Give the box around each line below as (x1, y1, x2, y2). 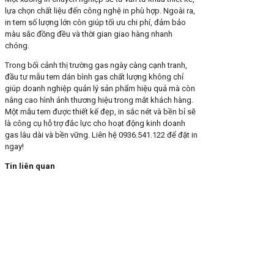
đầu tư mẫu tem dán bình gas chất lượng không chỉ (5, 72, 183, 82)
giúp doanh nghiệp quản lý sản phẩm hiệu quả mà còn (5, 84, 195, 94)
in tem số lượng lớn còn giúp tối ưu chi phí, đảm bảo (5, 18, 186, 28)
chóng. (5, 41, 29, 51)
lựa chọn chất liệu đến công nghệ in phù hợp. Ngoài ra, (5, 6, 195, 16)
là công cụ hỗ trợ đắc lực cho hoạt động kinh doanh (5, 119, 185, 128)
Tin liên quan (5, 161, 55, 171)
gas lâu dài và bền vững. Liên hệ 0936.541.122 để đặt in (5, 130, 198, 140)
